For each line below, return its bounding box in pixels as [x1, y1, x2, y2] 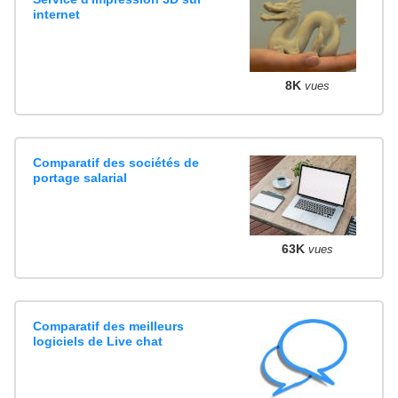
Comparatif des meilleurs [33, 318, 185, 333]
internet [33, 7, 81, 22]
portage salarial [33, 170, 128, 185]
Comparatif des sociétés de [33, 155, 200, 170]
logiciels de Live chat [33, 333, 163, 348]
